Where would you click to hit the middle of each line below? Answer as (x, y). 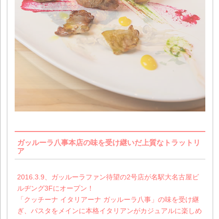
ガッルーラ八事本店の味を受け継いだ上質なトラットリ (109, 143)
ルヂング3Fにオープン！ (56, 188)
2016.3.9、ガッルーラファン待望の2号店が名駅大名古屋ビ (108, 177)
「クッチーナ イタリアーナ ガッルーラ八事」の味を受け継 (108, 200)
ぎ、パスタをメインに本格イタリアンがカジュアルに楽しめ (110, 211)
